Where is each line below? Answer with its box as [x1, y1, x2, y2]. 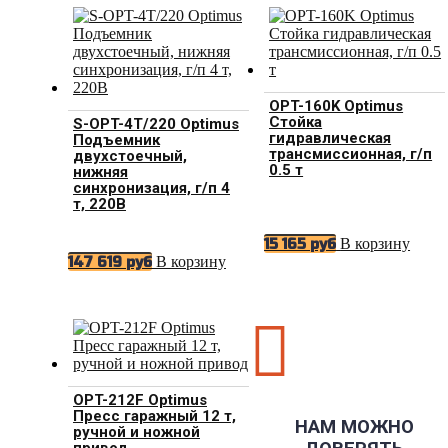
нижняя [73, 162, 128, 181]
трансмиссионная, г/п [269, 144, 433, 163]
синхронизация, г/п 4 [73, 178, 230, 197]
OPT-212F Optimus [73, 390, 207, 409]
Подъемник [73, 130, 160, 149]
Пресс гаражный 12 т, [73, 406, 236, 425]
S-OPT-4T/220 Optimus [73, 114, 239, 133]
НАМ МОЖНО [294, 415, 414, 438]
